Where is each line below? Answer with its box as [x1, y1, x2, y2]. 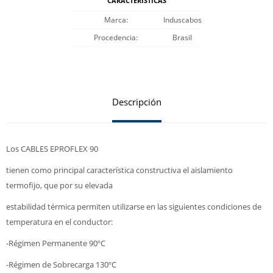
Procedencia [94, 32, 136, 43]
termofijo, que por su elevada [6, 180, 115, 191]
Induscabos [163, 15, 202, 25]
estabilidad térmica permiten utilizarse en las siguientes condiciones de [6, 201, 261, 212]
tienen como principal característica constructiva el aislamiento [6, 165, 233, 175]
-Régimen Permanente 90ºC [6, 238, 105, 249]
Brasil [172, 32, 192, 43]
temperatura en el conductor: [6, 216, 113, 227]
